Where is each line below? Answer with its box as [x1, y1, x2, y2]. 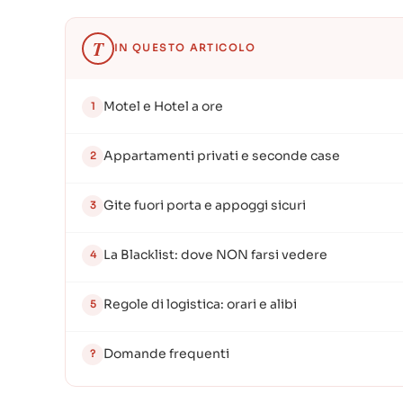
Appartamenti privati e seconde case [103, 148, 340, 165]
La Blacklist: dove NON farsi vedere [103, 246, 327, 264]
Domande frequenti [103, 345, 229, 363]
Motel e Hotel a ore [103, 98, 223, 115]
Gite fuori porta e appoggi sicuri [103, 197, 306, 214]
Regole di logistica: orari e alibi [103, 296, 297, 313]
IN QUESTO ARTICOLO [114, 41, 255, 55]
